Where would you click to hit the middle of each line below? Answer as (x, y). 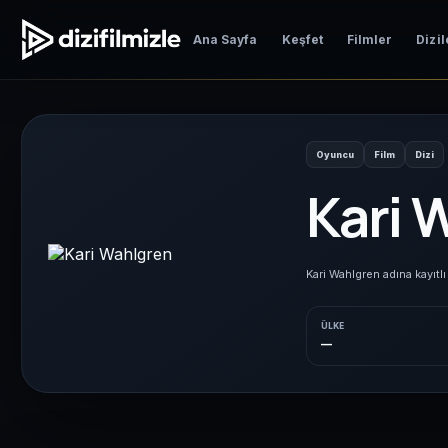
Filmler (369, 39)
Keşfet (302, 39)
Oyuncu (335, 154)
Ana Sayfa (225, 39)
